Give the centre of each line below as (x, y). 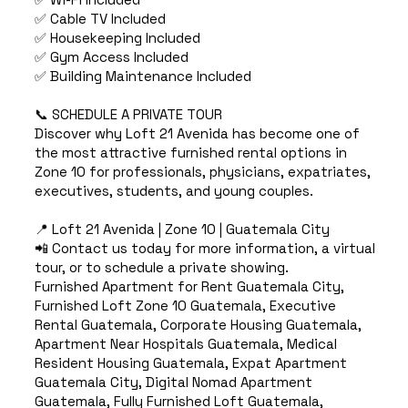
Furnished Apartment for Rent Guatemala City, (189, 287)
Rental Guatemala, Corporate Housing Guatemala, (198, 325)
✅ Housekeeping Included (117, 38)
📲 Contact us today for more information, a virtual (204, 249)
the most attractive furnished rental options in (190, 153)
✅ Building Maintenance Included (143, 76)
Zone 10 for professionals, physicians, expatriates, (202, 172)
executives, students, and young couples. (173, 191)
